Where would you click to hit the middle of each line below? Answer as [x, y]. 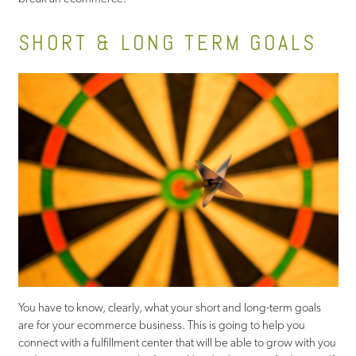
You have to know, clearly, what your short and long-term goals [169, 307]
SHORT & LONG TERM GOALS [168, 43]
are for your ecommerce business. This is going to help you [161, 325]
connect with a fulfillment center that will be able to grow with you [177, 342]
